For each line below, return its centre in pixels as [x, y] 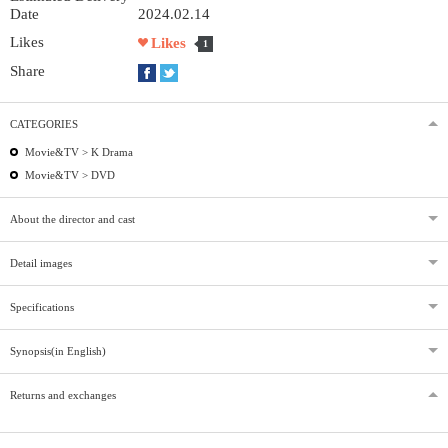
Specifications [42, 306]
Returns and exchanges [63, 394]
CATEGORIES [44, 123]
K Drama [112, 151]
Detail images [41, 262]
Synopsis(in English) [58, 350]
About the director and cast [72, 218]
